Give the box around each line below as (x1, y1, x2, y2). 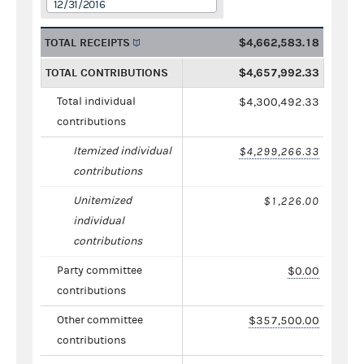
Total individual (57, 94, 136, 108)
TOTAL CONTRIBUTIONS (45, 65, 168, 80)
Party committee (57, 263, 142, 277)
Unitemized (73, 193, 132, 207)
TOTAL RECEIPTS (45, 35, 130, 50)
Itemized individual (73, 144, 171, 158)
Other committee (57, 313, 143, 327)
